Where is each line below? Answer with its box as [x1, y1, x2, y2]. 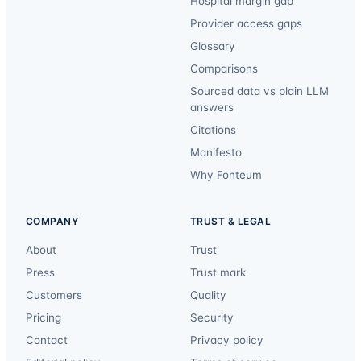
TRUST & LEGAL [190, 214, 272, 227]
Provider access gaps [190, 16, 302, 30]
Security [190, 310, 234, 324]
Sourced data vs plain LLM [190, 84, 329, 98]
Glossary [190, 39, 235, 52]
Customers [26, 288, 82, 301]
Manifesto [190, 145, 242, 159]
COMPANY [26, 214, 79, 227]
